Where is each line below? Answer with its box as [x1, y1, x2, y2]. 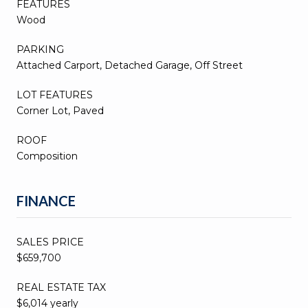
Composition [16, 149, 78, 162]
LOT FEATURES [16, 88, 93, 101]
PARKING [16, 43, 64, 56]
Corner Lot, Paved [16, 104, 104, 117]
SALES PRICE [16, 235, 84, 248]
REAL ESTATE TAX [16, 280, 106, 294]
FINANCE [16, 192, 76, 209]
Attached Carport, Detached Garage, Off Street [16, 58, 243, 71]
